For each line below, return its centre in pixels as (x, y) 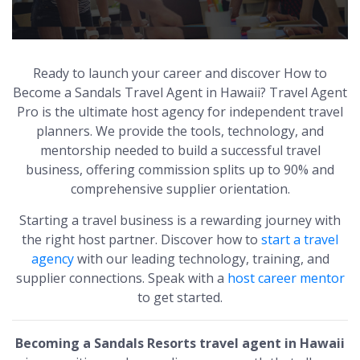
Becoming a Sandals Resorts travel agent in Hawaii (180, 344)
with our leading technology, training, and (201, 259)
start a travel (300, 240)
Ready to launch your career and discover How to (180, 74)
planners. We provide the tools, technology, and (180, 131)
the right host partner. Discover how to (141, 240)
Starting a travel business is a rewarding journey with (180, 221)
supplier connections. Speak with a (121, 278)
